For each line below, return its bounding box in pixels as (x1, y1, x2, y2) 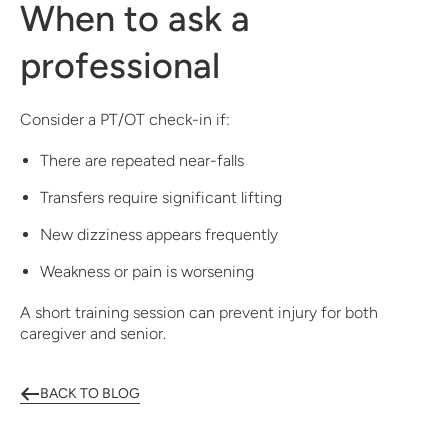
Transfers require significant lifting (40, 188, 282, 207)
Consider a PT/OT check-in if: (20, 110, 230, 129)
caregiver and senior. (20, 324, 166, 343)
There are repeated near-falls (40, 151, 244, 170)
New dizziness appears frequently (40, 225, 278, 244)
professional (20, 44, 220, 87)
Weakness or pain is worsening (40, 262, 254, 281)
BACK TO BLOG (40, 385, 140, 402)
